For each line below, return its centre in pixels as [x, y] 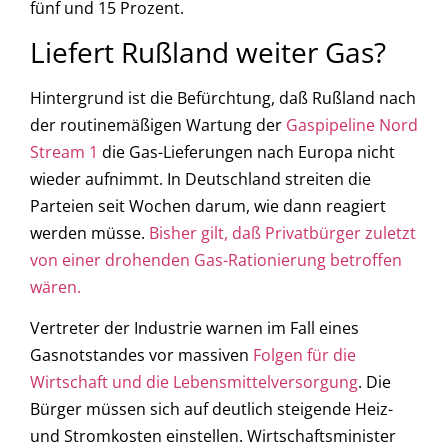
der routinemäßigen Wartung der [158, 125]
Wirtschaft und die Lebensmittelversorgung [194, 382]
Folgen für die [304, 355]
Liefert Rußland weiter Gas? [208, 52]
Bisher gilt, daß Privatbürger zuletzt [282, 233]
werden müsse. [89, 233]
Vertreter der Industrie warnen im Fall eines [194, 328]
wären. [55, 287]
